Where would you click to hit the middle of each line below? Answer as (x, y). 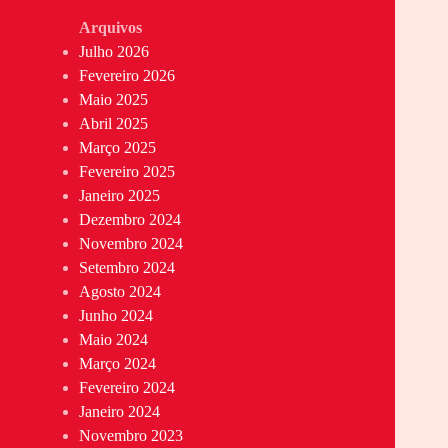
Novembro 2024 (131, 244)
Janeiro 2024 (120, 412)
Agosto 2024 (120, 292)
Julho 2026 (114, 52)
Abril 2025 (114, 124)
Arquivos (111, 28)
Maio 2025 (114, 100)
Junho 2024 (116, 316)
